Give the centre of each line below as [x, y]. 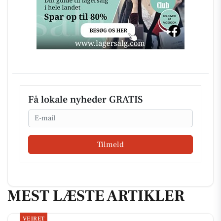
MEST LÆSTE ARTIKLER [96, 196]
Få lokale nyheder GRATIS [85, 99]
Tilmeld [110, 145]
